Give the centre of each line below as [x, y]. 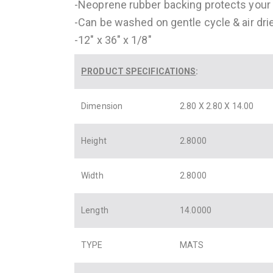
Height [98, 140]
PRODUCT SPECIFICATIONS [139, 71]
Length [99, 210]
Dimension [106, 106]
